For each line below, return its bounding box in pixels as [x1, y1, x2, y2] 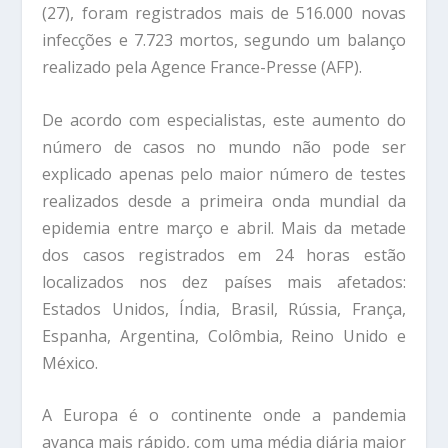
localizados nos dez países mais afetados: [42, 270, 406, 293]
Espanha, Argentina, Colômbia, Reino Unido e [42, 324, 406, 347]
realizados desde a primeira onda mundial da [42, 189, 406, 212]
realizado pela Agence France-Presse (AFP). [42, 55, 363, 78]
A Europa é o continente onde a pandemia [42, 404, 406, 427]
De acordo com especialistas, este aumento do [42, 108, 406, 131]
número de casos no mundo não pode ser [42, 135, 406, 158]
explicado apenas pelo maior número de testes [42, 162, 406, 185]
